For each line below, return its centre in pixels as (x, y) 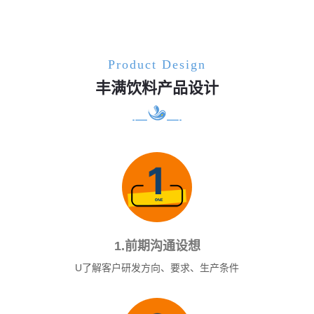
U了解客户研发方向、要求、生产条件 (157, 268)
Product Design (157, 65)
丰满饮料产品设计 (157, 88)
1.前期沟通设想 (157, 246)
